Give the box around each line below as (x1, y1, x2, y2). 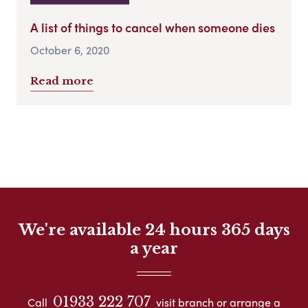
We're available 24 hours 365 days (18, 220, 290, 239)
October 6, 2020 (30, 41, 109, 58)
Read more (30, 74, 93, 87)
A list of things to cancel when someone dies (30, 18, 275, 36)
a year (130, 239, 178, 258)
